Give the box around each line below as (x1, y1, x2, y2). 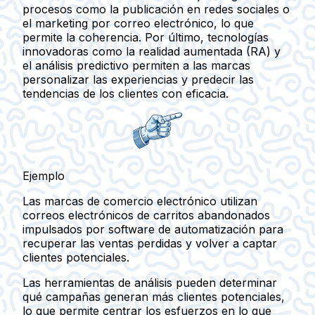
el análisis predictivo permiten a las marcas (22, 58, 250, 72)
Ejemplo (22, 168, 65, 183)
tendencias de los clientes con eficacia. (22, 86, 229, 101)
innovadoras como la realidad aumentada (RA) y (22, 44, 281, 58)
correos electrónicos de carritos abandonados (22, 207, 270, 222)
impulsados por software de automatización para (22, 221, 283, 236)
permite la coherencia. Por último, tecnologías (22, 30, 269, 44)
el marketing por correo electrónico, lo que (22, 15, 254, 30)
